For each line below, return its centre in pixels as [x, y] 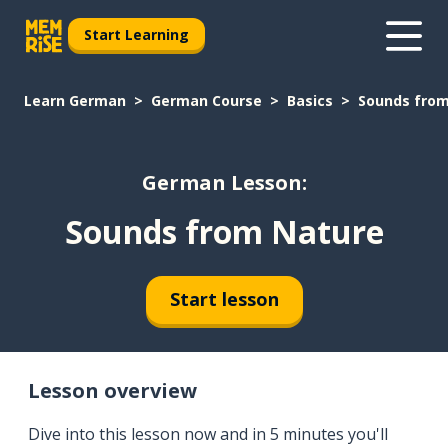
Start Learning [136, 34]
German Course [206, 100]
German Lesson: [224, 183]
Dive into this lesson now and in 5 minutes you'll [208, 433]
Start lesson [224, 299]
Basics [310, 100]
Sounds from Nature [224, 231]
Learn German [75, 100]
